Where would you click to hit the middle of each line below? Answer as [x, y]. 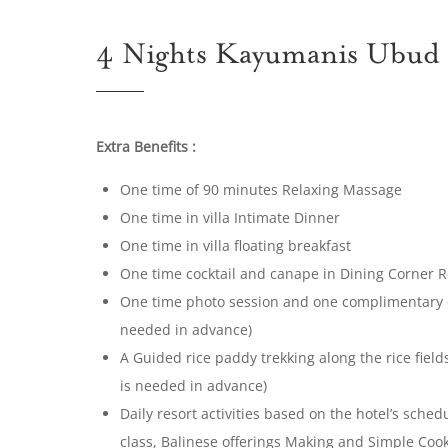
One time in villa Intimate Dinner [232, 217]
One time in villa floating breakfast [237, 245]
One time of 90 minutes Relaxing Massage [263, 189]
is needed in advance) [193, 385]
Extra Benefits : [146, 146]
